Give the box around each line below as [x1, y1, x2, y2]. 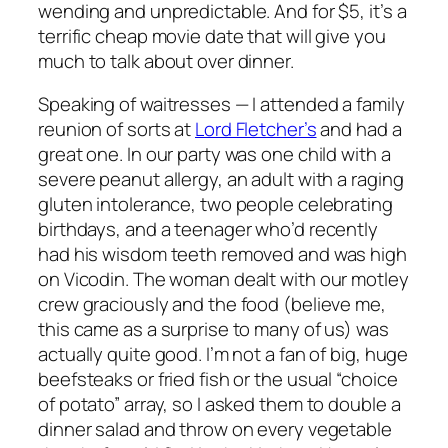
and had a [316, 116, 402, 143]
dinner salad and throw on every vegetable [38, 416, 392, 443]
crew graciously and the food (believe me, [38, 291, 386, 318]
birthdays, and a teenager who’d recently [38, 216, 378, 243]
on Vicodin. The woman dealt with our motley [38, 266, 409, 293]
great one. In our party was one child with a [38, 141, 391, 168]
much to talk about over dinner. [38, 47, 294, 74]
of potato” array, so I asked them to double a [38, 391, 401, 418]
